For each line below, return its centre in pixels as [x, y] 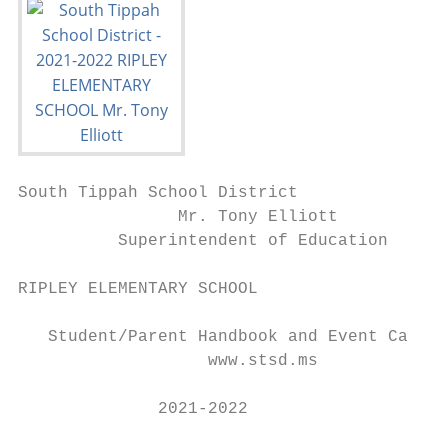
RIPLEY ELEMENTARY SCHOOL [138, 289]
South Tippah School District [158, 193]
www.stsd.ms [168, 361]
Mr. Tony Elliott [178, 217]
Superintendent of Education [203, 241]
